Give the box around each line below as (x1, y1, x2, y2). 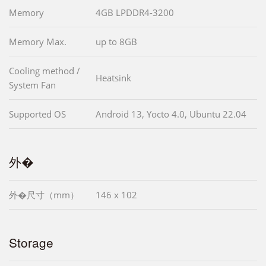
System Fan (9, 79, 56, 91)
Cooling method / (9, 65, 80, 77)
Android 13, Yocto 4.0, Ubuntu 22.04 (96, 108, 246, 120)
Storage (9, 233, 53, 251)
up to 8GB (96, 36, 137, 47)
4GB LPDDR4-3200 (96, 7, 174, 18)
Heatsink (96, 72, 131, 84)
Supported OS (9, 108, 66, 120)
